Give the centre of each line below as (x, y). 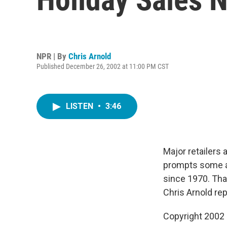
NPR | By (52, 56)
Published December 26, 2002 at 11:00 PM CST (103, 66)
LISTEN (81, 106)
